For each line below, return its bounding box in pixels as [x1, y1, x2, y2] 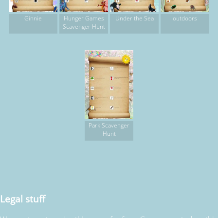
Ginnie [24, 14, 42, 23]
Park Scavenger [89, 121, 129, 130]
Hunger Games [63, 14, 104, 23]
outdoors [173, 14, 197, 23]
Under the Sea [115, 14, 154, 23]
